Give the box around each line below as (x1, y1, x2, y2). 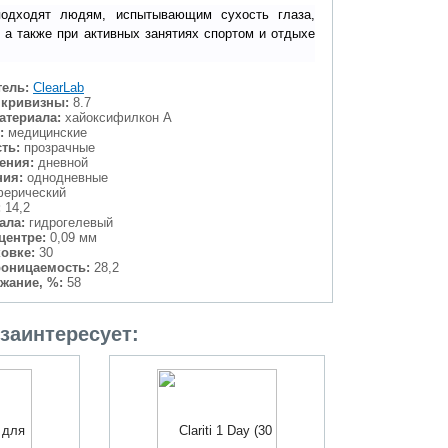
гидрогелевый (25, 215, 113, 230)
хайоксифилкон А (61, 110, 172, 125)
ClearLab (33, 80, 84, 95)
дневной (34, 155, 88, 170)
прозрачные (20, 140, 95, 155)
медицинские (4, 125, 87, 140)
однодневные (23, 170, 108, 185)
